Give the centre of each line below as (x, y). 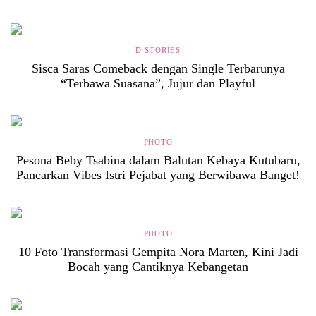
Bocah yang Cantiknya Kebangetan (158, 267)
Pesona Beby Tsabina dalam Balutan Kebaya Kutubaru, (158, 160)
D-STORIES (158, 50)
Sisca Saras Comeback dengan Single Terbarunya (158, 68)
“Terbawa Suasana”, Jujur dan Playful (158, 83)
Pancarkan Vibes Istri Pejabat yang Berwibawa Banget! (158, 175)
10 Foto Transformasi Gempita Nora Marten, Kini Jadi (158, 252)
